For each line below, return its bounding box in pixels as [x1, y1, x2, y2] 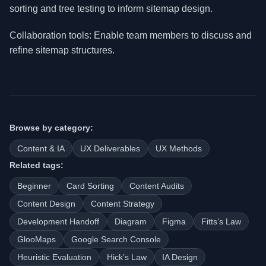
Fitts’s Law [201, 217, 241, 226]
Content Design [17, 199, 75, 208]
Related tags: [9, 160, 64, 170]
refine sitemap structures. [9, 45, 115, 55]
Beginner [17, 181, 51, 191]
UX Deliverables [80, 144, 140, 153]
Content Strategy [91, 199, 154, 208]
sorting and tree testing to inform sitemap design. [9, 4, 213, 14]
